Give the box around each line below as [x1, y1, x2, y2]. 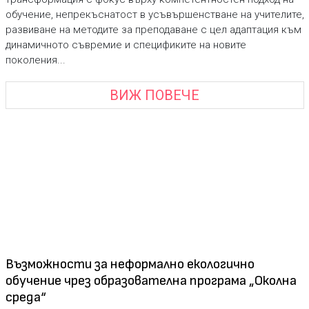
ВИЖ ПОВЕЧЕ [110, 86, 199, 103]
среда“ [5, 288, 46, 306]
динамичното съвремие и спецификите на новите [5, 39, 246, 51]
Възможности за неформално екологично [5, 255, 255, 272]
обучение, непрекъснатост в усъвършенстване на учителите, [5, 8, 304, 21]
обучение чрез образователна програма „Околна [5, 272, 297, 289]
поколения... [5, 54, 66, 66]
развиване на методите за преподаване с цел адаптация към [5, 23, 301, 36]
